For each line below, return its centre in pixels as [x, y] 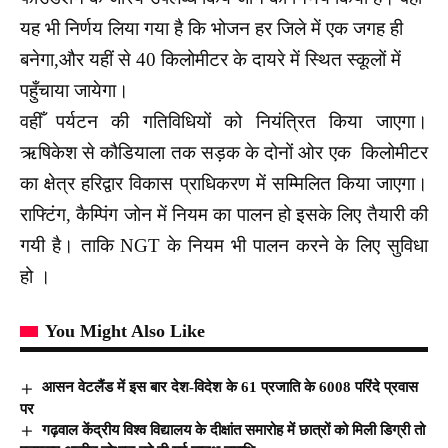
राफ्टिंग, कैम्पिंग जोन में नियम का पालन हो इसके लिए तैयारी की [224, 214]
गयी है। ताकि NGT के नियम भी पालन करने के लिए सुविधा [224, 245]
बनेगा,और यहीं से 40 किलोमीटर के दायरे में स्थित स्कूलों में [210, 59]
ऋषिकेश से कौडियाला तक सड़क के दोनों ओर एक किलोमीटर [224, 152]
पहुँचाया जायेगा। [74, 90]
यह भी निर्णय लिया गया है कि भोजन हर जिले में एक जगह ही [211, 28]
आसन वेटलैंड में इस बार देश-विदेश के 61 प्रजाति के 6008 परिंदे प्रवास [230, 386]
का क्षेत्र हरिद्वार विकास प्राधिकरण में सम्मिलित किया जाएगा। [224, 183]
